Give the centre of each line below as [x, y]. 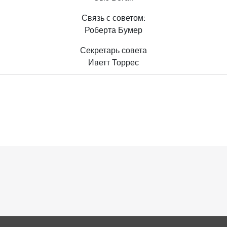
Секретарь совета [113, 51]
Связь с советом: [113, 18]
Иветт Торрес [113, 63]
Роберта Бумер [113, 30]
